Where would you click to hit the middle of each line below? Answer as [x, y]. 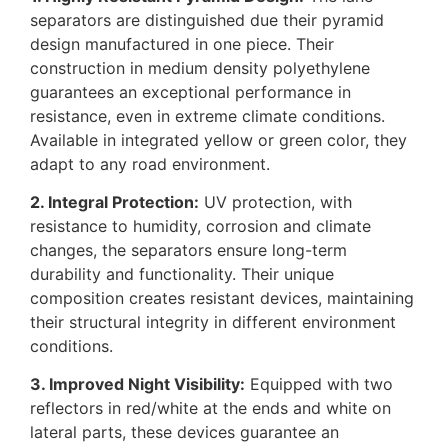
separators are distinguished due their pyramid [207, 19]
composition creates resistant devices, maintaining [222, 297]
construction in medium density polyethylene [200, 67]
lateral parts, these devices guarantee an [184, 432]
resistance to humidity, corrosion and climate [200, 225]
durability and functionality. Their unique [182, 273]
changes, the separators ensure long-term [188, 249]
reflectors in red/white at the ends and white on [210, 408]
